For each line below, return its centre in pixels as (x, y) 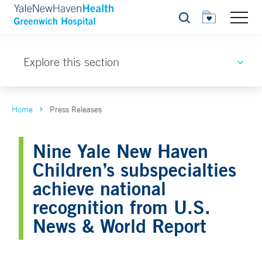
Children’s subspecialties (135, 169)
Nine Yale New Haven (120, 151)
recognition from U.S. (122, 207)
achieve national (99, 188)
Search (191, 21)
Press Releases (76, 109)
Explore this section (71, 62)
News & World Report (120, 225)
